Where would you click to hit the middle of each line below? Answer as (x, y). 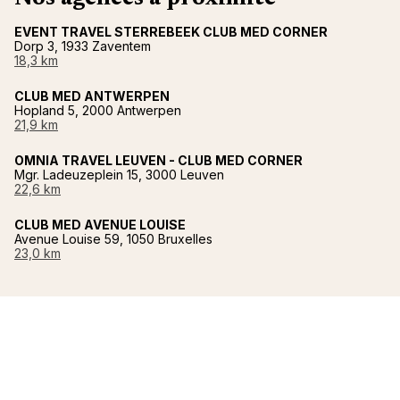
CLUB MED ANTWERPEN (92, 96)
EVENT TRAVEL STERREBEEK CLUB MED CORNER (171, 32)
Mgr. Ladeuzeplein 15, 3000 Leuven (119, 175)
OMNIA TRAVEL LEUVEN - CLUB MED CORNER (158, 161)
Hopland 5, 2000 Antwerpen (98, 111)
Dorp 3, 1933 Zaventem (83, 46)
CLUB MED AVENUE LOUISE (100, 225)
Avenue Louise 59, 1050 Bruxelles (113, 239)
